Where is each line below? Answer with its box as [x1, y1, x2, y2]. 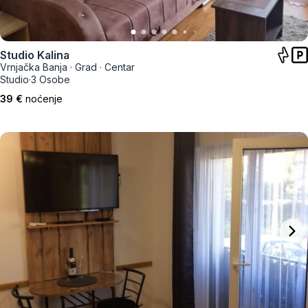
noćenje [25, 93, 63, 104]
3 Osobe [31, 74, 70, 85]
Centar [104, 61, 135, 73]
